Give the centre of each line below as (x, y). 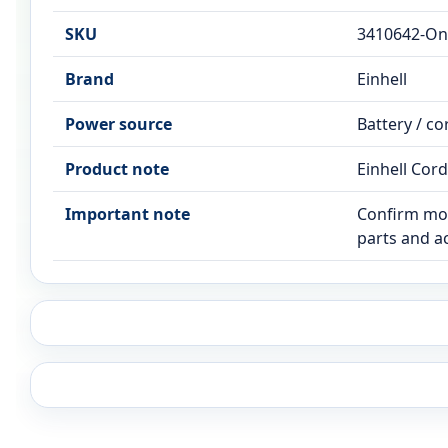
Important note (127, 214)
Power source (118, 124)
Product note (117, 169)
